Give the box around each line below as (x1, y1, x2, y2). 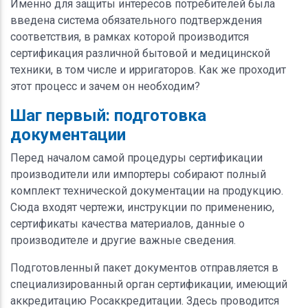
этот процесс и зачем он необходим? (10, 79, 200, 93)
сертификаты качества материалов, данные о (10, 217, 245, 230)
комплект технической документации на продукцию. (10, 184, 283, 197)
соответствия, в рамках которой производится (10, 30, 249, 43)
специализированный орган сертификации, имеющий (10, 277, 287, 291)
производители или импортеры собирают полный (10, 167, 266, 181)
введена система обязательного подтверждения (10, 13, 262, 27)
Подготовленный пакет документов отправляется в (10, 261, 278, 274)
